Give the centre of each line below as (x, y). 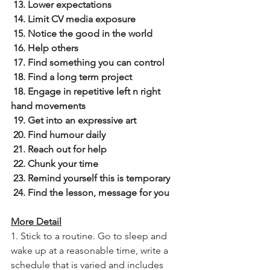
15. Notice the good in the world (83, 33)
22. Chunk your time (56, 164)
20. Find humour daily (59, 135)
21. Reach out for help (60, 149)
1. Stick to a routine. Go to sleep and (90, 236)
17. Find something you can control (89, 62)
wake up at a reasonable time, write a (91, 250)
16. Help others (46, 48)
